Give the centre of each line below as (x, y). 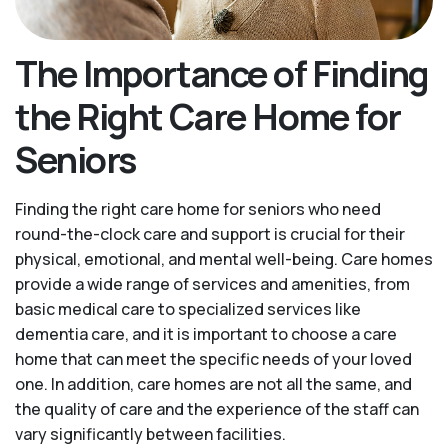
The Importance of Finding (222, 73)
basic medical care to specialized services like (188, 308)
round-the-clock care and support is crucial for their (210, 233)
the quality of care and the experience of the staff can (217, 408)
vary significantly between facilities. (150, 433)
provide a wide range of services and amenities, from (212, 283)
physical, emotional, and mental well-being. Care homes (224, 258)
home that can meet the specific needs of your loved (213, 358)
